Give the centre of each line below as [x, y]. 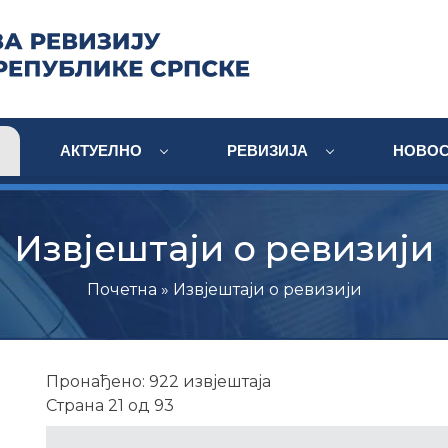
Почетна [121, 289]
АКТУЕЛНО [103, 150]
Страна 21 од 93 [110, 405]
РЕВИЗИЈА [269, 150]
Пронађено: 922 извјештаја [158, 381]
